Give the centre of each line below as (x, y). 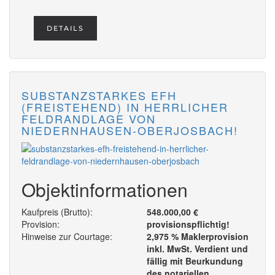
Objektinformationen (105, 190)
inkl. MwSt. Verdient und (197, 249)
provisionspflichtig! (188, 224)
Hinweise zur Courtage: (67, 237)
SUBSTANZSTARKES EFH (99, 95)
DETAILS (65, 29)
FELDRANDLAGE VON (89, 119)
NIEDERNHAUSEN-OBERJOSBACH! (130, 130)
